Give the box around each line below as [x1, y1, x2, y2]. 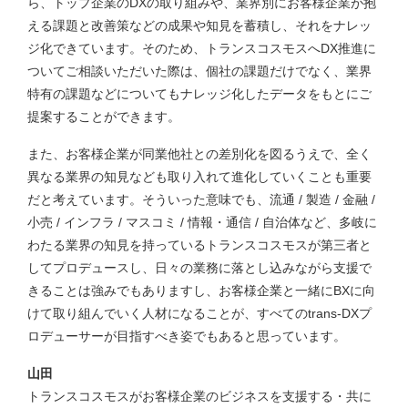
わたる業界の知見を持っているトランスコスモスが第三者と [27, 237, 372, 252]
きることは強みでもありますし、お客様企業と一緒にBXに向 [27, 282, 375, 298]
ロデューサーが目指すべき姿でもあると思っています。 [27, 328, 346, 343]
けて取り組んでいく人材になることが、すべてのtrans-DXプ [27, 305, 372, 321]
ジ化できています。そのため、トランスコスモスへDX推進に [27, 40, 376, 56]
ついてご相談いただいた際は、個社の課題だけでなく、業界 [27, 63, 372, 78]
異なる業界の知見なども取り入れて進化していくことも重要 [27, 168, 372, 184]
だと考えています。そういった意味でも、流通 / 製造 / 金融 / [27, 191, 375, 207]
